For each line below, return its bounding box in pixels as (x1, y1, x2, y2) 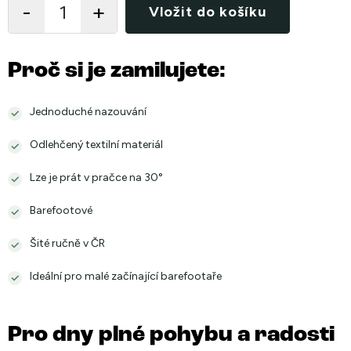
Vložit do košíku (149, 3, 266, 20)
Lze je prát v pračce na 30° (30, 171, 163, 184)
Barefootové (30, 204, 92, 217)
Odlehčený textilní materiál (30, 138, 163, 151)
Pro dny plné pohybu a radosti (8, 324, 335, 346)
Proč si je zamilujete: (8, 60, 226, 82)
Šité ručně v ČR (30, 237, 105, 250)
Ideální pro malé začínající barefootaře (30, 270, 222, 283)
